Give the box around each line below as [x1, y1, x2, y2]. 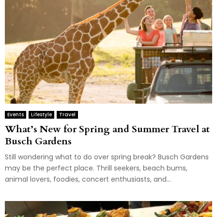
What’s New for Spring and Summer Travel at [5, 122, 210, 136]
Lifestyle [31, 110, 52, 118]
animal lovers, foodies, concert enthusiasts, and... [5, 174, 171, 184]
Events [7, 110, 24, 118]
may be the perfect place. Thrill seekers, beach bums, [5, 163, 187, 173]
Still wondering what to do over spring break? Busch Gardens [5, 152, 209, 162]
